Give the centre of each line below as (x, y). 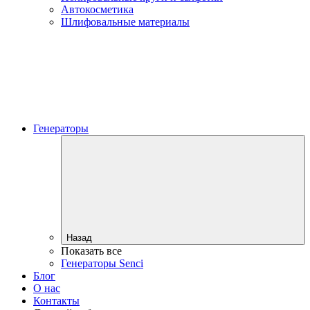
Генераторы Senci (102, 263)
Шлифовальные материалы (125, 21)
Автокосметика (97, 9)
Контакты (56, 300)
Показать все (91, 250)
